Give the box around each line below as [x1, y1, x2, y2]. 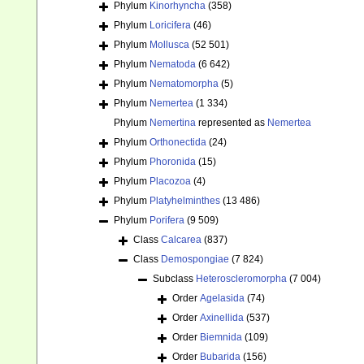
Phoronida [149, 156, 196, 168]
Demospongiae [161, 253, 229, 266]
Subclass [153, 273, 196, 285]
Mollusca [149, 39, 189, 51]
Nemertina [149, 117, 196, 129]
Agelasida [200, 292, 245, 305]
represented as [196, 117, 267, 129]
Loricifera [149, 19, 191, 32]
